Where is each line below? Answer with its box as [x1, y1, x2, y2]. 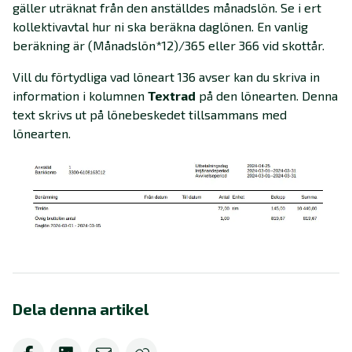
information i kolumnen [13, 88, 148, 104]
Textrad [148, 88, 196, 104]
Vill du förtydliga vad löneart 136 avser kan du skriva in [13, 69, 320, 85]
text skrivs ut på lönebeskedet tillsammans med [13, 107, 287, 123]
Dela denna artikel [13, 299, 148, 319]
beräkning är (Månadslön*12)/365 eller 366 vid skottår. [13, 38, 324, 53]
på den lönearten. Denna [196, 88, 338, 104]
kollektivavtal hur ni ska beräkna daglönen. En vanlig [13, 19, 308, 35]
